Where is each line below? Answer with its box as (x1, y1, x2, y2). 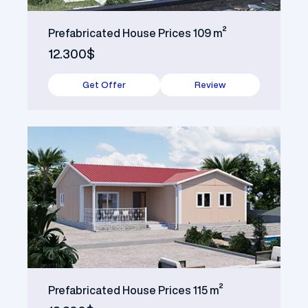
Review (195, 80, 225, 89)
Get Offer (82, 80, 126, 89)
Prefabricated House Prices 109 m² (48, 27, 227, 38)
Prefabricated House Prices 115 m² (48, 285, 223, 296)
